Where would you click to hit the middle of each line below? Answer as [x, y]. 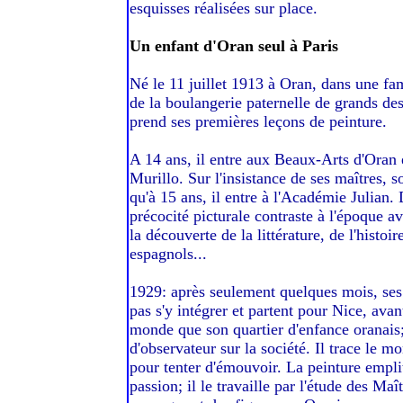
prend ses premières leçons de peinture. [258, 121]
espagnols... [168, 254]
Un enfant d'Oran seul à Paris [234, 46]
